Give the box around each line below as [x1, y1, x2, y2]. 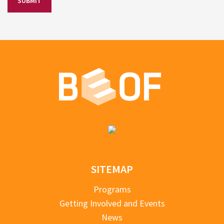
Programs [93, 183, 131, 195]
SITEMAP [91, 161, 133, 176]
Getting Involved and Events [59, 197, 165, 209]
